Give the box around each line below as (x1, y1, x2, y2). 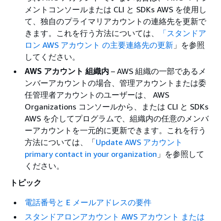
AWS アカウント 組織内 (25, 66, 109, 76)
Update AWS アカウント (96, 137, 183, 147)
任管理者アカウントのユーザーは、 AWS (25, 90, 169, 100)
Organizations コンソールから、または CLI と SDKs (25, 102, 209, 111)
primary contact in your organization (25, 149, 157, 159)
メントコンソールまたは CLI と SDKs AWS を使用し (25, 4, 207, 14)
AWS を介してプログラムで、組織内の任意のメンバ (25, 113, 209, 123)
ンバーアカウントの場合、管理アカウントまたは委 (25, 78, 206, 88)
